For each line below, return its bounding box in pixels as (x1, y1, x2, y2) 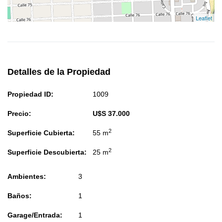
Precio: (7, 110, 31, 118)
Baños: (7, 192, 32, 200)
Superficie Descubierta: (7, 148, 87, 157)
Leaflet (196, 14, 212, 22)
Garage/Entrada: (7, 211, 62, 220)
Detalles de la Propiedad (7, 67, 111, 77)
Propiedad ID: (7, 90, 54, 99)
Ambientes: (7, 172, 46, 181)
